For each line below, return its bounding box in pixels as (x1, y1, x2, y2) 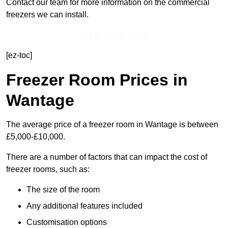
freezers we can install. (6, 10, 89, 19)
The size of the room (26, 185, 100, 194)
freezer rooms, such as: (6, 165, 90, 174)
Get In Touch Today (79, 31, 149, 40)
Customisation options (26, 218, 107, 227)
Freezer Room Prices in (6, 71, 188, 90)
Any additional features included (26, 202, 142, 211)
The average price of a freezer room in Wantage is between (6, 120, 218, 129)
